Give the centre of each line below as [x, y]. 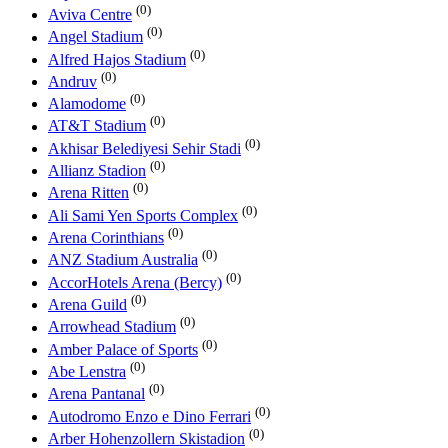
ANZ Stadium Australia [123, 260]
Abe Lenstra [87, 372]
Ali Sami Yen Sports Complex [143, 216]
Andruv [72, 82]
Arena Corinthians [106, 238]
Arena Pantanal [96, 394]
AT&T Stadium [97, 126]
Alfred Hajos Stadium [117, 59]
